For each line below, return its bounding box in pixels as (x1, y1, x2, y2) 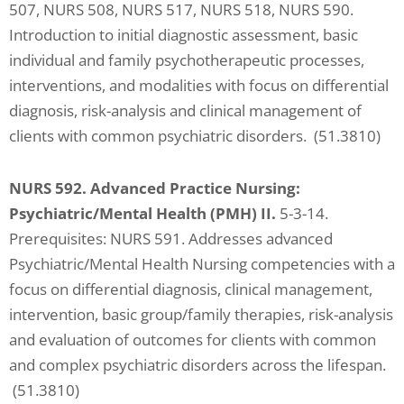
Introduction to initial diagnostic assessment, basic (9, 23, 358, 45)
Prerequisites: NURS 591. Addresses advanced (9, 227, 333, 249)
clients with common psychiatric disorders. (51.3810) (9, 124, 381, 146)
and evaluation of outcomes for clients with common (9, 328, 376, 350)
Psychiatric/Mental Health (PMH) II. (9, 202, 276, 224)
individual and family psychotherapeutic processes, (9, 49, 364, 70)
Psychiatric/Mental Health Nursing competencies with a (9, 252, 395, 274)
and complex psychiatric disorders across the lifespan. (9, 353, 386, 375)
